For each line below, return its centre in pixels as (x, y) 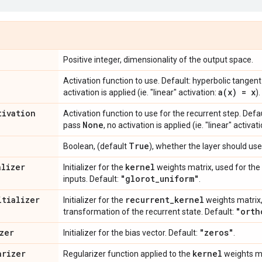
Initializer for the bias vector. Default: (131, 232)
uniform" (179, 178)
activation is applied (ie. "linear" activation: (141, 92)
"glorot (138, 178)
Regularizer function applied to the (128, 254)
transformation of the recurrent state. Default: (149, 211)
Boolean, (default (96, 146)
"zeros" (216, 232)
